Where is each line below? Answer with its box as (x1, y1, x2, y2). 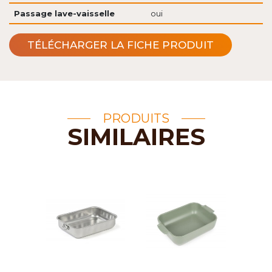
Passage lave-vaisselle (13, 8, 115, 18)
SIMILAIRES (67, 123, 205, 151)
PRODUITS (103, 111, 169, 126)
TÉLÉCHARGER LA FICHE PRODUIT (27, 39, 214, 51)
